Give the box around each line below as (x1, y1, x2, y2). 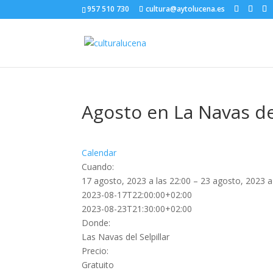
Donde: (82, 217, 111, 229)
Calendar (82, 147, 117, 158)
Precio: (82, 245, 109, 257)
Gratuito (82, 259, 115, 271)
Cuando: (82, 161, 115, 172)
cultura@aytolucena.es (146, 4, 225, 14)
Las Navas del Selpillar (82, 231, 170, 243)
